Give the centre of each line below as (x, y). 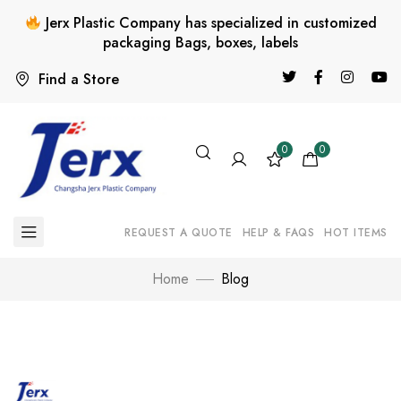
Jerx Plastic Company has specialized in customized (209, 23)
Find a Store (79, 79)
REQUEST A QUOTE (179, 233)
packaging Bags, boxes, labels (200, 43)
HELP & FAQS (278, 233)
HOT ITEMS (356, 233)
